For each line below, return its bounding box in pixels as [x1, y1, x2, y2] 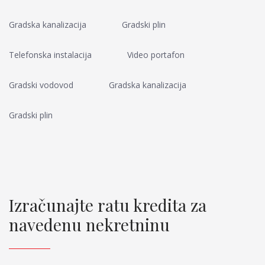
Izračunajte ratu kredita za [9, 194, 206, 216]
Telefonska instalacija [9, 49, 92, 60]
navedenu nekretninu [9, 214, 170, 235]
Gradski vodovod [9, 79, 73, 91]
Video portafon [127, 49, 185, 60]
